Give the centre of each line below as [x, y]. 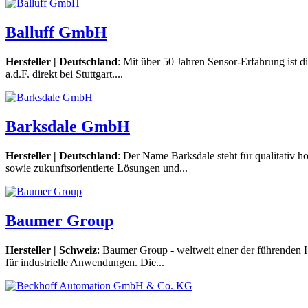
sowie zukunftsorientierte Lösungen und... [97, 168]
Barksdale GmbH [68, 127]
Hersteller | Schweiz [51, 250]
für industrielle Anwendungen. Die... [85, 262]
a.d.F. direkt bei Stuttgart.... [64, 74]
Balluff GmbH [56, 33]
